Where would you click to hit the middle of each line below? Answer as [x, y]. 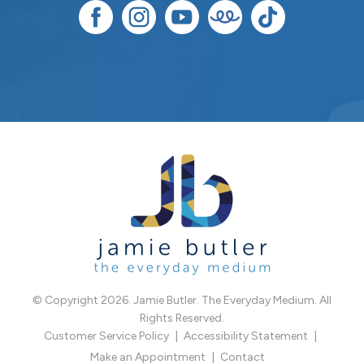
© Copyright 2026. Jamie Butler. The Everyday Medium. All [182, 300]
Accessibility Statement [246, 336]
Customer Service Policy [106, 336]
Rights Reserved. [182, 318]
